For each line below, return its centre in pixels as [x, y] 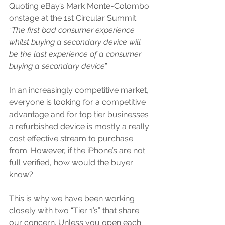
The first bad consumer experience [74, 30]
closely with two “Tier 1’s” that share [75, 211]
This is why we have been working [73, 199]
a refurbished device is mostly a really [80, 126]
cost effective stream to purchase [72, 138]
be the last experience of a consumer [76, 54]
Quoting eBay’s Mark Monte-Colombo [80, 6]
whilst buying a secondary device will [76, 42]
